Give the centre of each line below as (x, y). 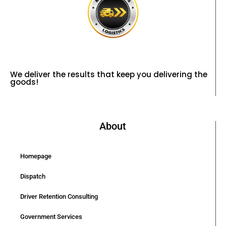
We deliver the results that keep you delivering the (109, 74)
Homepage (36, 156)
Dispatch (33, 176)
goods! (24, 82)
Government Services (51, 217)
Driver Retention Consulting (59, 196)
